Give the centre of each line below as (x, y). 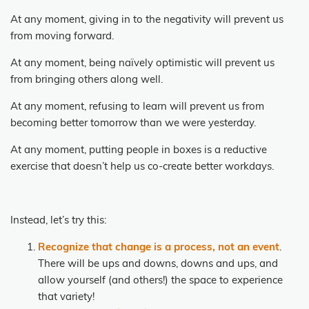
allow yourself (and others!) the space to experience (160, 281)
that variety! (68, 297)
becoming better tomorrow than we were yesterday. (133, 123)
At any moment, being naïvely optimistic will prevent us (142, 63)
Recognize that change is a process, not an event (159, 248)
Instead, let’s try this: (58, 221)
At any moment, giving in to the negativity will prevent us (147, 20)
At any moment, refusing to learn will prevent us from (137, 107)
